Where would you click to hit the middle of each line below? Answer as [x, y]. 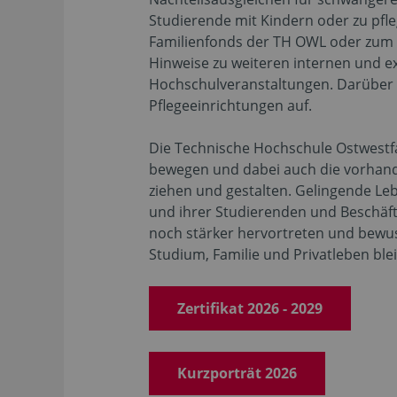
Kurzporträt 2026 [237, 374]
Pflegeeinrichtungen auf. [230, 105]
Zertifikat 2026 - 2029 [250, 308]
